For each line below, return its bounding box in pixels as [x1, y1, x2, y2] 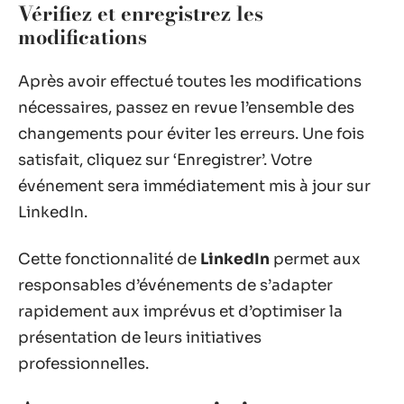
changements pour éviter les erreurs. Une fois [18, 124, 364, 143]
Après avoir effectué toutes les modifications [18, 72, 362, 91]
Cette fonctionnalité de [18, 249, 200, 269]
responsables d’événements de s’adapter [18, 275, 333, 295]
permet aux [270, 249, 361, 269]
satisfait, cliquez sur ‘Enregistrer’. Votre [18, 151, 312, 170]
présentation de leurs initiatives [18, 327, 262, 347]
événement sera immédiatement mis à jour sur [18, 177, 371, 196]
